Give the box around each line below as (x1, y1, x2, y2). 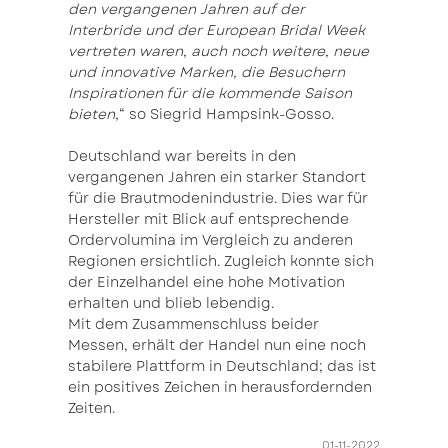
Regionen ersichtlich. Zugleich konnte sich (68, 251, 374, 272)
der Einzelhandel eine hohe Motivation (68, 272, 345, 293)
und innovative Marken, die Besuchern (68, 62, 345, 83)
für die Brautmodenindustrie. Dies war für (68, 188, 368, 209)
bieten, (68, 104, 119, 125)
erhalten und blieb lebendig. (68, 293, 274, 314)
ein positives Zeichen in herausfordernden (68, 377, 372, 398)
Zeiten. (68, 398, 115, 419)
